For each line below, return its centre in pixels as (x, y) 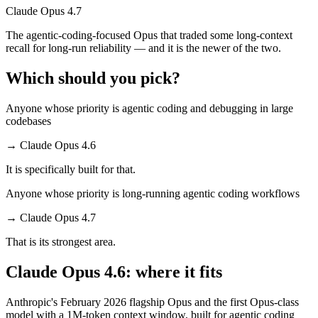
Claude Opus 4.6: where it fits (114, 272)
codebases (28, 121)
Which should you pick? (93, 78)
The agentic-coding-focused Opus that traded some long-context (149, 35)
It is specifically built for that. (71, 169)
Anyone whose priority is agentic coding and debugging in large (149, 108)
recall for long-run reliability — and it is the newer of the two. (143, 48)
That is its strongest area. (61, 241)
